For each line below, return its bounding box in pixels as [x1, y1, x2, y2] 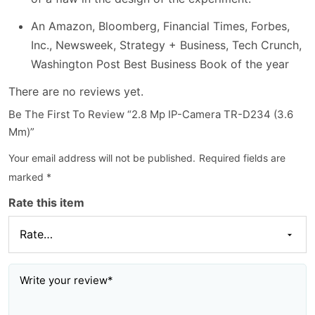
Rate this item [8, 195, 84, 210]
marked [8, 171, 46, 183]
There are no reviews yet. [8, 84, 143, 98]
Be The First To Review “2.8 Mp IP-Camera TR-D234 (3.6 [8, 108, 293, 121]
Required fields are [199, 152, 285, 164]
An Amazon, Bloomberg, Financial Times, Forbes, [31, 19, 290, 33]
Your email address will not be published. [8, 152, 195, 164]
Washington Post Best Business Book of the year [31, 57, 289, 71]
